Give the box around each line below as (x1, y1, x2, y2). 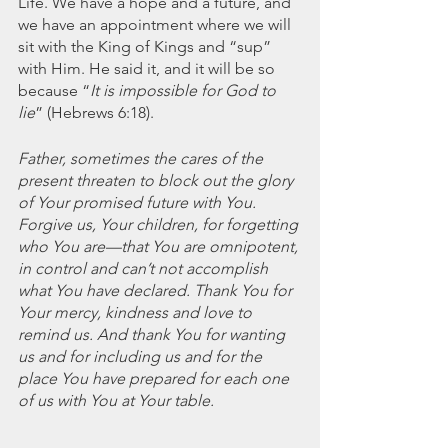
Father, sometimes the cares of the (18, 148, 267, 168)
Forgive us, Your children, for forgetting (18, 214, 302, 234)
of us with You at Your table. (18, 390, 226, 410)
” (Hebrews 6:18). (35, 102, 154, 122)
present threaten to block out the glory (18, 170, 297, 190)
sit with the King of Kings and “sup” (18, 36, 275, 56)
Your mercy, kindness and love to (18, 302, 256, 322)
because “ (18, 80, 90, 100)
